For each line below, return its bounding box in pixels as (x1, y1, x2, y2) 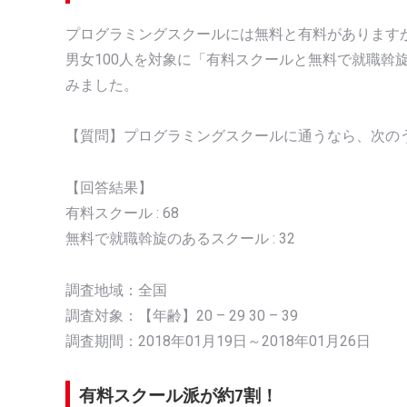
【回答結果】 (65, 179, 153, 197)
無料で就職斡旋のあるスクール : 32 (65, 230, 295, 248)
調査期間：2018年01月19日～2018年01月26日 (65, 333, 371, 351)
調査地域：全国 (65, 282, 167, 300)
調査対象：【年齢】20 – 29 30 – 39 (65, 307, 298, 325)
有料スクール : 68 (65, 204, 179, 223)
